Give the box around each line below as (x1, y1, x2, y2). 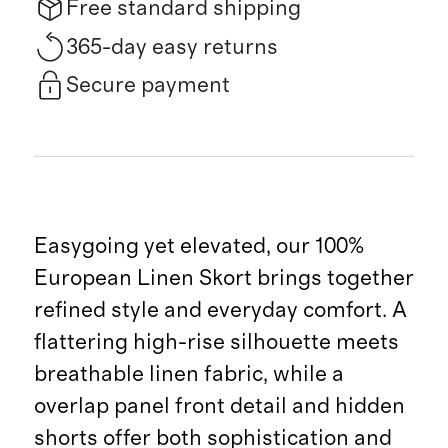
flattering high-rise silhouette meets (33, 331, 399, 354)
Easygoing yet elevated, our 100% (33, 235, 364, 258)
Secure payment (65, 74, 230, 97)
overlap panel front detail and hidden (33, 395, 405, 418)
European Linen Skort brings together (33, 267, 414, 290)
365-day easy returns (65, 35, 278, 58)
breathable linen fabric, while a (33, 363, 344, 386)
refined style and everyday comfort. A (33, 299, 407, 322)
